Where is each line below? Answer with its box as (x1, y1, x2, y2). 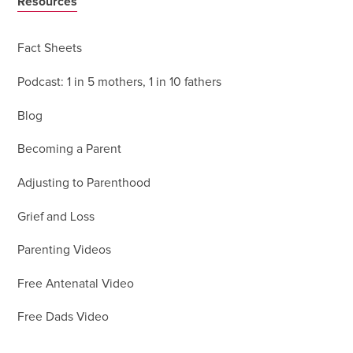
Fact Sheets (17, 43, 83, 55)
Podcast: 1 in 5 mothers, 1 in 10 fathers (17, 76, 222, 88)
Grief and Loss (17, 210, 95, 223)
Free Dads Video (17, 311, 110, 324)
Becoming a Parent (17, 143, 122, 156)
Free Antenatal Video (17, 277, 135, 290)
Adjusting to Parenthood (17, 176, 151, 189)
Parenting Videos (17, 244, 112, 257)
